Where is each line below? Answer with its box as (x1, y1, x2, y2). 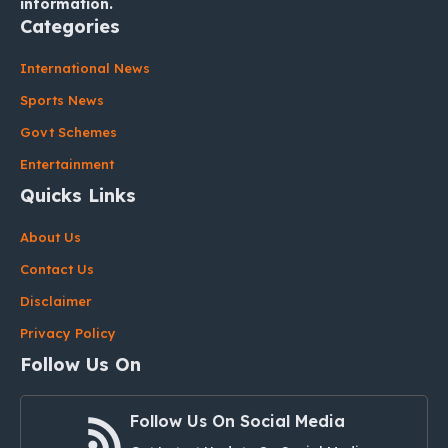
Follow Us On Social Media (130, 411, 345, 432)
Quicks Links (20, 184, 136, 208)
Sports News (20, 92, 104, 109)
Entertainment (20, 156, 114, 173)
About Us (20, 229, 81, 246)
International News (20, 60, 150, 77)
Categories (20, 15, 120, 39)
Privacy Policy (20, 325, 116, 342)
